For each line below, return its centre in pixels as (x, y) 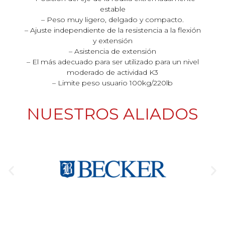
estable (113, 9)
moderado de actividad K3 (113, 73)
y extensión (113, 41)
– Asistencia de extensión (113, 51)
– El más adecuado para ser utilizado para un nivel (113, 62)
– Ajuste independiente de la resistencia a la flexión (113, 30)
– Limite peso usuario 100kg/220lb (113, 83)
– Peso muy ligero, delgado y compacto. (113, 20)
